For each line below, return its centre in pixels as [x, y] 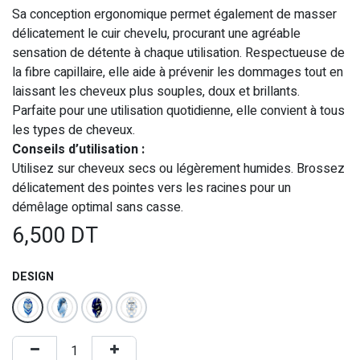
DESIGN [33, 276]
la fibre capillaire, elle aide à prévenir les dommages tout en [178, 72]
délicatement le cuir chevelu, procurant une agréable [156, 33]
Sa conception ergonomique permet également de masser [174, 14]
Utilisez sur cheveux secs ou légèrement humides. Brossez [178, 168]
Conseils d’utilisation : [78, 149]
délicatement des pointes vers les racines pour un [151, 188]
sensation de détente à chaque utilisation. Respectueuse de [178, 53]
